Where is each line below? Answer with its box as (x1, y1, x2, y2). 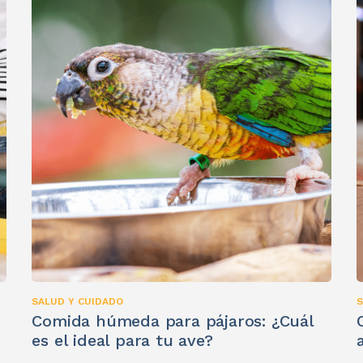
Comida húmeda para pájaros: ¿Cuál (32, 311, 314, 331)
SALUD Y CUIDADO (32, 296, 124, 308)
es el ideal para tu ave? (32, 331, 213, 351)
